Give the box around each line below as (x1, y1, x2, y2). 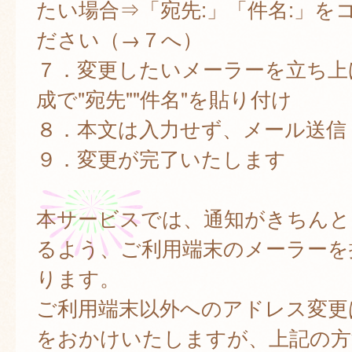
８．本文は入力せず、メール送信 (35, 114, 346, 143)
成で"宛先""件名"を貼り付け (35, 84, 292, 113)
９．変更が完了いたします (35, 144, 286, 173)
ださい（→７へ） (35, 24, 203, 53)
